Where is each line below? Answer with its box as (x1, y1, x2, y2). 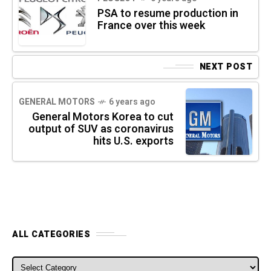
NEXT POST (199, 60, 252, 73)
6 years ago (109, 95, 155, 108)
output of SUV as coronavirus (28, 120, 174, 137)
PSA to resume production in (97, 5, 238, 22)
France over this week (97, 17, 205, 34)
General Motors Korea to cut (32, 108, 174, 125)
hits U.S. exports (93, 132, 174, 149)
